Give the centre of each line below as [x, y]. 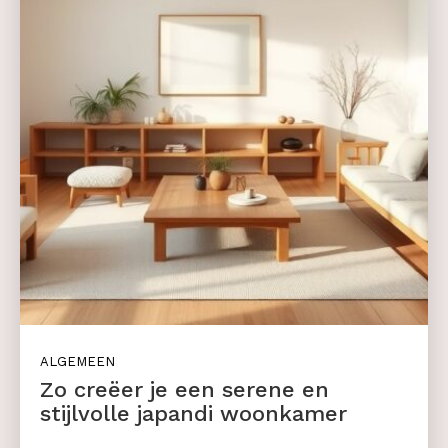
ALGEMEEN [77, 362]
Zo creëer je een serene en [184, 390]
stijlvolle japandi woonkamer [193, 414]
